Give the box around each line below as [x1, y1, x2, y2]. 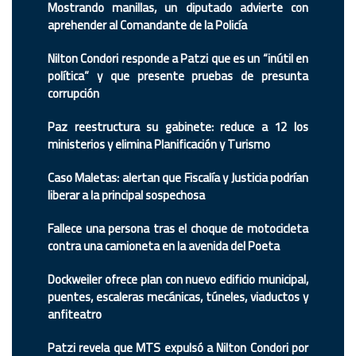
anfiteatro [48, 303, 102, 326]
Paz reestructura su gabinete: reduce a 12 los [48, 115, 308, 138]
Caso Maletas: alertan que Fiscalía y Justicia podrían [48, 166, 308, 189]
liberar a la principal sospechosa [48, 184, 205, 207]
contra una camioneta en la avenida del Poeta [48, 234, 280, 257]
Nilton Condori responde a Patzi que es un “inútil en [48, 47, 308, 70]
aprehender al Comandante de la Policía [48, 14, 247, 37]
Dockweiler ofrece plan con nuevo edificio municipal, [48, 268, 308, 291]
